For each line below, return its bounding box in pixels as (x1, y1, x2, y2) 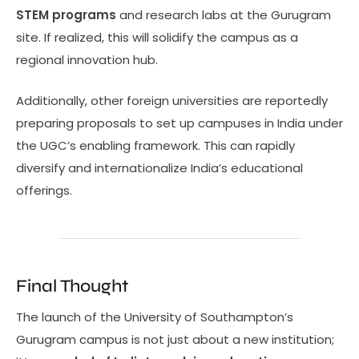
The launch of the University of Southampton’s (16, 309, 293, 326)
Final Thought (16, 275, 128, 296)
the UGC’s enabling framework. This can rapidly (16, 136, 295, 154)
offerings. (16, 181, 72, 199)
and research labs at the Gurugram (116, 6, 331, 24)
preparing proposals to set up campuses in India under (16, 114, 343, 131)
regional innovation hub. (16, 51, 158, 69)
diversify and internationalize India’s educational (16, 159, 303, 176)
